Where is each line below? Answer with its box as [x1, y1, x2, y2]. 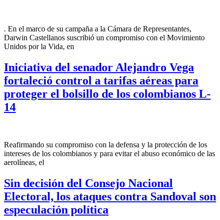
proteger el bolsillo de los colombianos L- [4, 87, 211, 100]
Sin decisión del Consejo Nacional [4, 176, 173, 190]
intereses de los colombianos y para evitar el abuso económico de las [4, 149, 215, 158]
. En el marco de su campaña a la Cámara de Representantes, [4, 24, 192, 33]
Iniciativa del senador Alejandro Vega [4, 60, 194, 74]
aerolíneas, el [4, 158, 44, 166]
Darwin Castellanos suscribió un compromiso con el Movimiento [4, 33, 205, 42]
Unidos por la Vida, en [4, 42, 74, 51]
